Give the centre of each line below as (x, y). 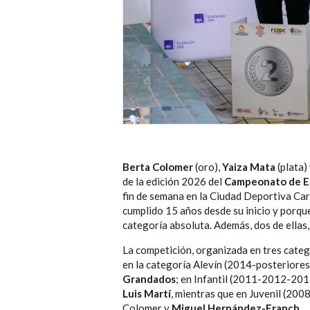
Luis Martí (147, 294)
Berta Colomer (158, 167)
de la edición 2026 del (173, 182)
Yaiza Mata (249, 167)
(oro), (208, 167)
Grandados (149, 279)
